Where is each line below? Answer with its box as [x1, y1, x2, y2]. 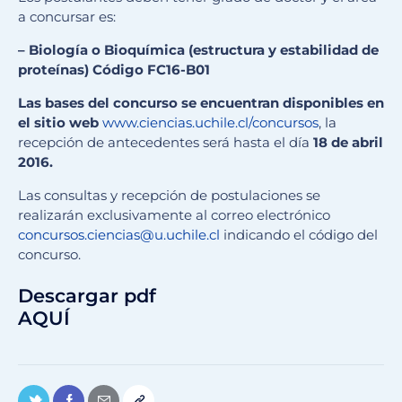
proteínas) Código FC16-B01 [18, 61, 210, 79]
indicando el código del [220, 226, 378, 244]
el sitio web [18, 114, 99, 132]
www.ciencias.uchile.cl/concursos [102, 114, 319, 132]
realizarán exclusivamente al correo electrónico [18, 206, 330, 224]
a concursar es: [18, 8, 116, 26]
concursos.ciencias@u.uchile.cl [18, 226, 220, 244]
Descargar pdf [18, 284, 156, 308]
